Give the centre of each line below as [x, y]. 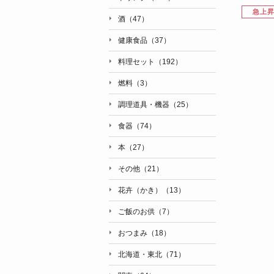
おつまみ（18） [144, 233]
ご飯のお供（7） [146, 212]
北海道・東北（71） [151, 254]
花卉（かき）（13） [151, 190]
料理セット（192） [150, 62]
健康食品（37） [144, 40]
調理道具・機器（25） [155, 105]
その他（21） [140, 169]
